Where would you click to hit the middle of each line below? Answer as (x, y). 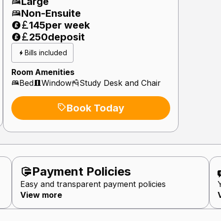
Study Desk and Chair (120, 83)
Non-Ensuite (51, 13)
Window (56, 83)
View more (41, 195)
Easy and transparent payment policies (93, 184)
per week (67, 25)
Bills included (46, 52)
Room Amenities (43, 72)
